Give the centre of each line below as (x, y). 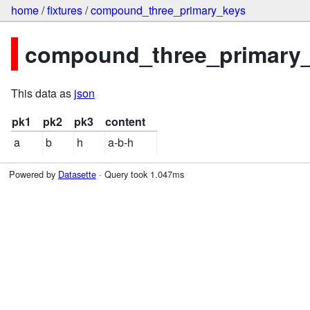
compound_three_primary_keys (168, 10)
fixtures (65, 10)
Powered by (33, 174)
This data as (43, 93)
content (125, 122)
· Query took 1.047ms (140, 174)
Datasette (77, 174)
